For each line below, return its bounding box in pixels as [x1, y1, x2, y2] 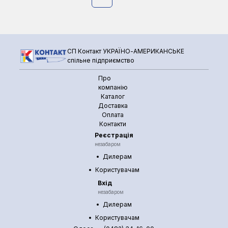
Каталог [101, 93, 125, 100]
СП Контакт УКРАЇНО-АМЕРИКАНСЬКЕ [67, 47, 185, 55]
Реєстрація [95, 131, 133, 139]
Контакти [99, 120, 127, 128]
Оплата [102, 111, 124, 119]
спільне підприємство [67, 56, 135, 64]
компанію [98, 83, 128, 91]
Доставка [98, 102, 128, 109]
